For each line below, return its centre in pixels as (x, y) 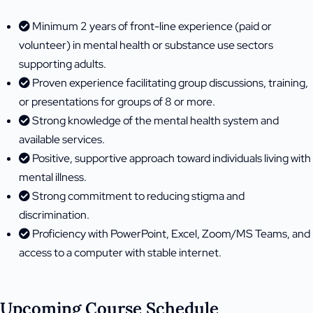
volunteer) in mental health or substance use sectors (146, 45)
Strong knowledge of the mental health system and (155, 121)
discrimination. (54, 215)
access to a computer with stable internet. (120, 253)
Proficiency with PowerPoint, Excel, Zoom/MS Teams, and (171, 234)
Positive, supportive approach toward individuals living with (172, 159)
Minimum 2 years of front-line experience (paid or (152, 27)
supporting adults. (63, 64)
